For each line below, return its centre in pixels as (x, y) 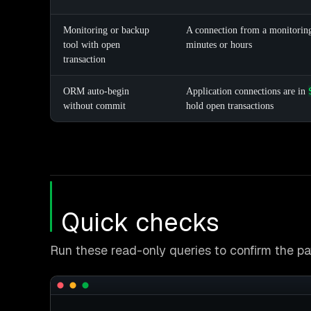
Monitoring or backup (106, 31)
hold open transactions (230, 106)
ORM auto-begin (96, 92)
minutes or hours (219, 45)
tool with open (92, 45)
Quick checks (140, 223)
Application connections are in (247, 92)
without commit (94, 106)
